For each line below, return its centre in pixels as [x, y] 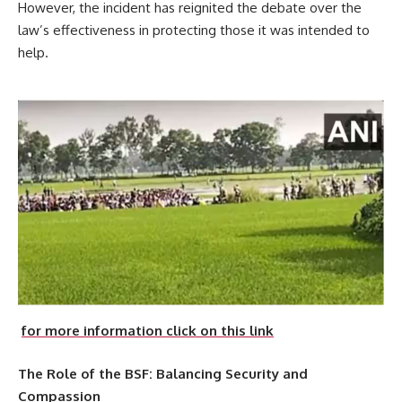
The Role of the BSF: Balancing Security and [163, 373]
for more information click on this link [148, 331]
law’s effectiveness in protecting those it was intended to [194, 30]
